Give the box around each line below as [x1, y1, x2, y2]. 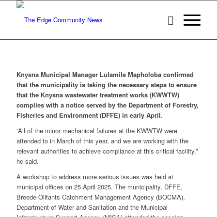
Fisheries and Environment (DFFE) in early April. [16, 110, 163, 120]
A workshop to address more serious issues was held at [16, 172, 173, 182]
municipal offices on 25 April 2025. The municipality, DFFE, [16, 182, 183, 192]
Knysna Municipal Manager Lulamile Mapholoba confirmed [16, 70, 194, 79]
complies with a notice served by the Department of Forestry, [16, 100, 199, 110]
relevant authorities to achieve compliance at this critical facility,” [16, 146, 198, 156]
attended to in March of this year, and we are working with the [16, 136, 188, 146]
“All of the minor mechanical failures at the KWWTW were [16, 126, 177, 136]
